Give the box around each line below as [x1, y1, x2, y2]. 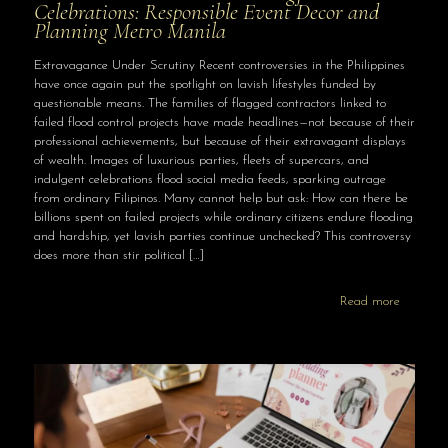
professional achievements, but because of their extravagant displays [33, 134, 406, 148]
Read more [339, 294, 400, 308]
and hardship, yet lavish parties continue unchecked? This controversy [33, 229, 411, 243]
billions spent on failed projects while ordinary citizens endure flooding [33, 210, 413, 224]
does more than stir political [33, 248, 185, 262]
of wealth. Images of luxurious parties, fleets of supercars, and [33, 153, 369, 167]
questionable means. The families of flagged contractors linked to [33, 96, 386, 110]
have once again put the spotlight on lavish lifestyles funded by [33, 77, 376, 91]
